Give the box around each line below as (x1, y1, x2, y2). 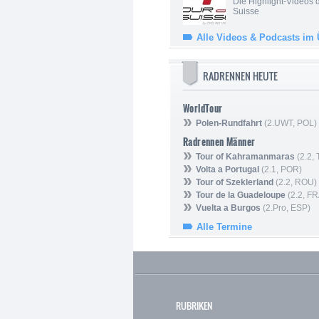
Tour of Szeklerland (196, 177, 273, 188)
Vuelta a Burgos (196, 203, 261, 214)
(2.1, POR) (259, 164, 302, 175)
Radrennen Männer (183, 135, 256, 150)
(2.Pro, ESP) (261, 203, 310, 214)
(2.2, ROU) (273, 177, 317, 188)
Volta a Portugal (196, 164, 259, 175)
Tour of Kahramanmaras (196, 152, 295, 162)
